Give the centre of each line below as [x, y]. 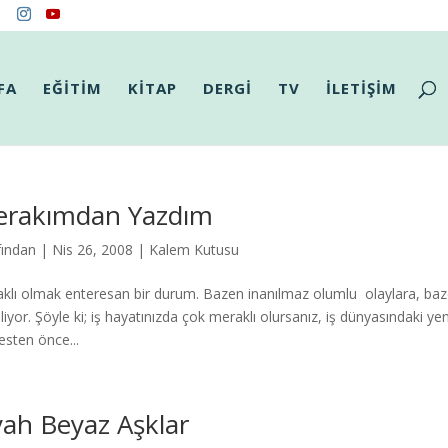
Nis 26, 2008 [92, 249]
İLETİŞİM [362, 88]
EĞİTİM [73, 88]
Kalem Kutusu [193, 249]
